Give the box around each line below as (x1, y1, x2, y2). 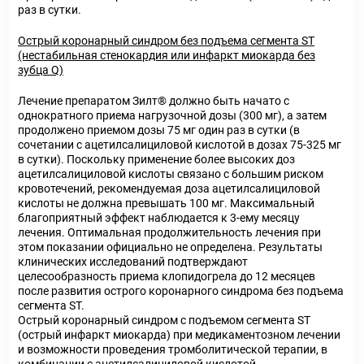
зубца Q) (18, 63, 63, 76)
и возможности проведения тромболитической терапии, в (18, 343, 327, 356)
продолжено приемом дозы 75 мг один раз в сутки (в (18, 123, 300, 136)
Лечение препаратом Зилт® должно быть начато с (18, 94, 289, 107)
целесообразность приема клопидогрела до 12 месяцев (18, 270, 315, 283)
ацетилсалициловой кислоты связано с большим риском (18, 167, 323, 180)
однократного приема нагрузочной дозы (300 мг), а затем (18, 109, 327, 122)
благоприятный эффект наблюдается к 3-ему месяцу (18, 211, 300, 224)
